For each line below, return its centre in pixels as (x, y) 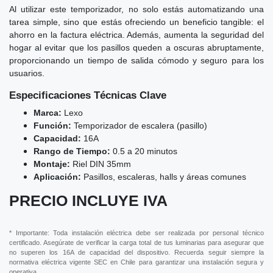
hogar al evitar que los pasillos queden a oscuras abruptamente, (136, 47)
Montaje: (52, 164)
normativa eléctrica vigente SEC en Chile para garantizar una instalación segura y (136, 262)
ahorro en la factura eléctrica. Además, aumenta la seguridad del (136, 34)
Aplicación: (57, 176)
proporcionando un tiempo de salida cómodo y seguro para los (136, 60)
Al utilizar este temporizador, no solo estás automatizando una (136, 9)
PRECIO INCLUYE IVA (88, 200)
